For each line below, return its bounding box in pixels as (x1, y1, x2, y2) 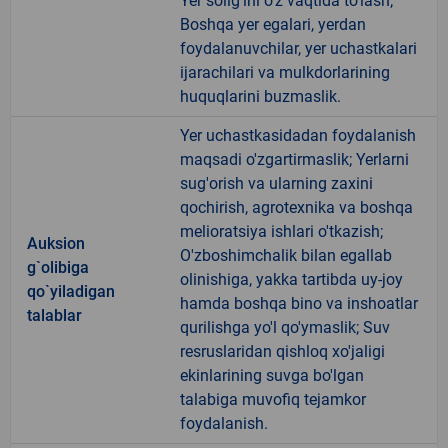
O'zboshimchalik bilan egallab (180, 245, 392, 265)
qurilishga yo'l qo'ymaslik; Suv (180, 317, 390, 337)
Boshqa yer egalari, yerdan (180, 14, 366, 34)
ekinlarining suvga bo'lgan (180, 365, 364, 385)
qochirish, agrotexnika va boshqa (180, 197, 413, 217)
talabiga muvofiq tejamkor (180, 389, 366, 409)
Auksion (27, 233, 85, 253)
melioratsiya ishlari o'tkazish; (180, 221, 383, 241)
